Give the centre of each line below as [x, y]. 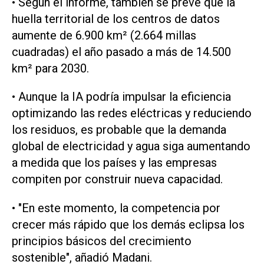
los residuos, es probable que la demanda [119, 130]
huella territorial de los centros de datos [116, 19]
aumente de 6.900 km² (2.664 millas [104, 35]
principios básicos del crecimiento [102, 241]
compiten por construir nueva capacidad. [117, 179]
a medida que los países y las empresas [114, 163]
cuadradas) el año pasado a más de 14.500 [121, 52]
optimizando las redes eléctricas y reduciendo [132, 113]
